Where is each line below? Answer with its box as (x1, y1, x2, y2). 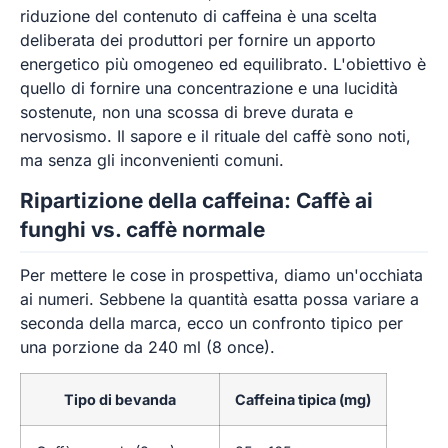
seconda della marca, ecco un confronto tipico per (20, 313, 403, 333)
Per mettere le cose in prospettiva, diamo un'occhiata (20, 265, 423, 285)
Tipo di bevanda (64, 391, 176, 409)
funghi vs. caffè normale (20, 217, 265, 243)
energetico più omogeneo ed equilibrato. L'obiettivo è (20, 53, 426, 74)
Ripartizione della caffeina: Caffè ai (20, 188, 373, 214)
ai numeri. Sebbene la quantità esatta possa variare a (20, 289, 419, 309)
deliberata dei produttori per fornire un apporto (20, 29, 376, 50)
